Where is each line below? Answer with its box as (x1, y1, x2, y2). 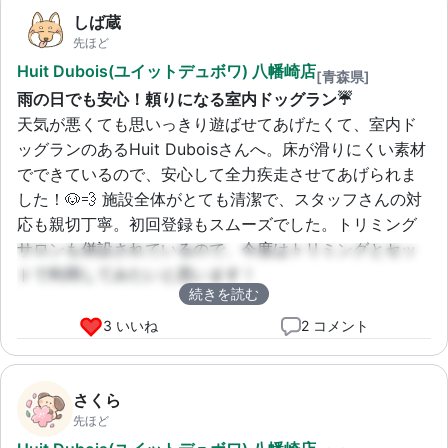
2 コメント (301, 317, 370, 335)
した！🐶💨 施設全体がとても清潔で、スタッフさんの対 (17, 188, 422, 209)
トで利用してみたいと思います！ (17, 263, 257, 284)
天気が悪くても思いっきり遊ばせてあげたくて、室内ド (17, 113, 417, 134)
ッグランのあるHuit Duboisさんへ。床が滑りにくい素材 (17, 138, 426, 159)
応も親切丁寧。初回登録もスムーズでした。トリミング (17, 213, 417, 234)
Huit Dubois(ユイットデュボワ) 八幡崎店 (17, 60, 316, 81)
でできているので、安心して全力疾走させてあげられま (17, 163, 417, 184)
